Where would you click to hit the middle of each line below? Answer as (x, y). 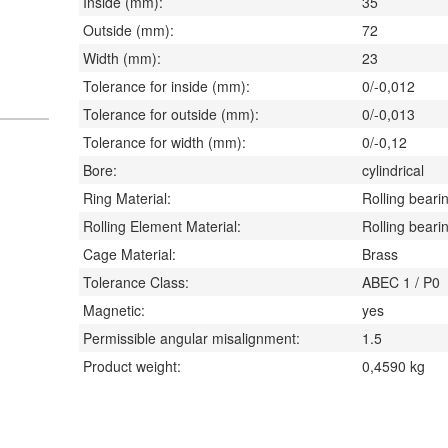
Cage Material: (129, 254)
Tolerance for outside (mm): (171, 114)
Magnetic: (114, 310)
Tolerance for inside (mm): (166, 86)
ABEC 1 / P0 (401, 282)
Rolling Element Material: (162, 226)
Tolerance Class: (136, 282)
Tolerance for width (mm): (164, 142)
